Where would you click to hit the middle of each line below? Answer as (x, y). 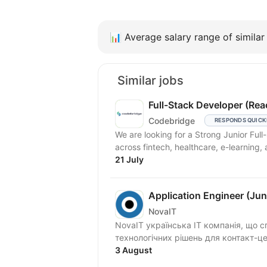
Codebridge (172, 120)
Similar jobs (150, 80)
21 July (129, 159)
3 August (133, 250)
